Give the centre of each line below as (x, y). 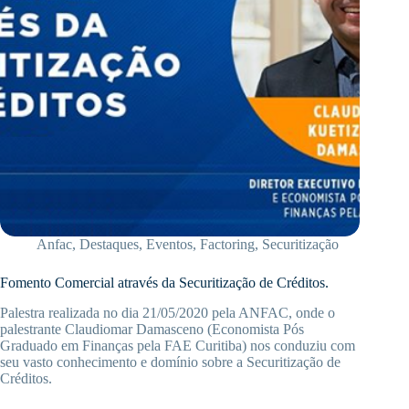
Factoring (227, 245)
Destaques (109, 245)
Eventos (169, 245)
